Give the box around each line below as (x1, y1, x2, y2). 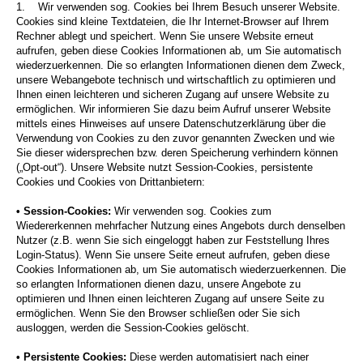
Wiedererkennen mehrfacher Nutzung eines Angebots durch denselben (16, 220, 345, 233)
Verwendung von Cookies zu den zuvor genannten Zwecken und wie (16, 132, 335, 145)
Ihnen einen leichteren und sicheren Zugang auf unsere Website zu (16, 88, 329, 101)
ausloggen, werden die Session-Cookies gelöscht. (16, 322, 250, 335)
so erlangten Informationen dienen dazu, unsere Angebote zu (16, 278, 301, 291)
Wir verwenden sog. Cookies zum (111, 205, 271, 218)
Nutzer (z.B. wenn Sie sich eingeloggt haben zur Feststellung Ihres (16, 234, 330, 247)
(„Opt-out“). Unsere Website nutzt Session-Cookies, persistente (16, 161, 313, 174)
